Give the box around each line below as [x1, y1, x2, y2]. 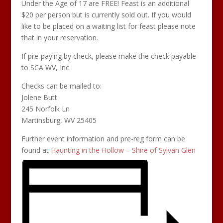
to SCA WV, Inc [21, 63, 69, 72]
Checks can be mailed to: [21, 81, 102, 91]
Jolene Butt [21, 93, 57, 102]
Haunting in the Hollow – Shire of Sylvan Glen [50, 145, 196, 155]
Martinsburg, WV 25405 [21, 115, 97, 125]
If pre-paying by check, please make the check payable [21, 51, 196, 61]
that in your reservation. [21, 33, 98, 42]
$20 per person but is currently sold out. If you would [21, 10, 191, 19]
